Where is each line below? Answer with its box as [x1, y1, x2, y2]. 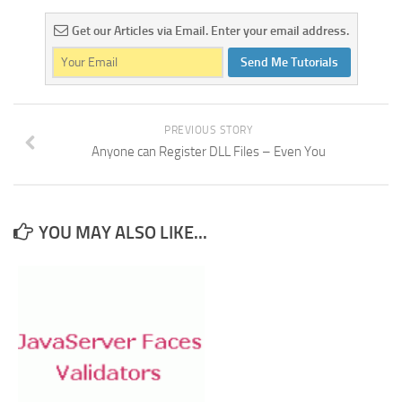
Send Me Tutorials [240, 55, 338, 70]
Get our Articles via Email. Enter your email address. [71, 23, 349, 39]
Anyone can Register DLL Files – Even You [91, 144, 326, 160]
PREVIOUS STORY [164, 124, 252, 136]
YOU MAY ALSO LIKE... [39, 222, 207, 243]
